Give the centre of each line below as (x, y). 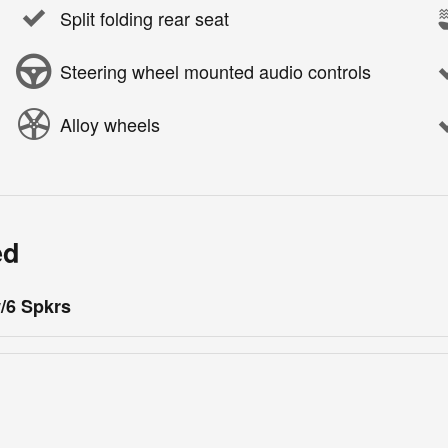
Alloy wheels (110, 124)
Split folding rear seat (144, 18)
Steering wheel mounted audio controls (215, 71)
